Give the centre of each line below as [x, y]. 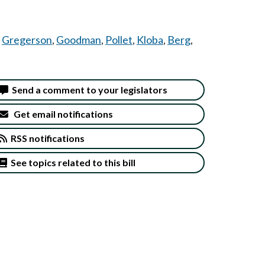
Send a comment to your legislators [88, 90]
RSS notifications [46, 138]
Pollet [119, 40]
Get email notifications [61, 114]
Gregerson [27, 40]
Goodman [79, 40]
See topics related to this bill [71, 163]
